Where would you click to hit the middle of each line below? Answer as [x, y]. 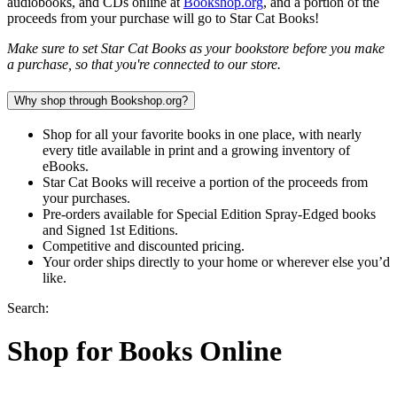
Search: [28, 307]
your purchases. [86, 198]
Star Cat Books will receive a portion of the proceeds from [205, 182]
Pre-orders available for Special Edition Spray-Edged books [209, 214]
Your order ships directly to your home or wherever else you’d [216, 261]
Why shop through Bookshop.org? [101, 101]
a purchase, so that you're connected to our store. [144, 65]
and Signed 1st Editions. [110, 230]
